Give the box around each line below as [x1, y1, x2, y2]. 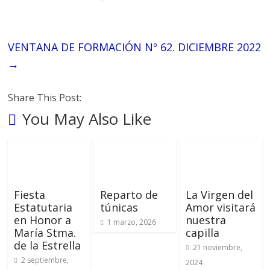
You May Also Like [22, 108, 152, 130]
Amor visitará [185, 200, 256, 215]
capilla [185, 225, 219, 240]
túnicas [99, 200, 138, 215]
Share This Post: [8, 91, 82, 105]
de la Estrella [14, 238, 81, 253]
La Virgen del [185, 187, 253, 202]
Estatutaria [14, 200, 73, 215]
